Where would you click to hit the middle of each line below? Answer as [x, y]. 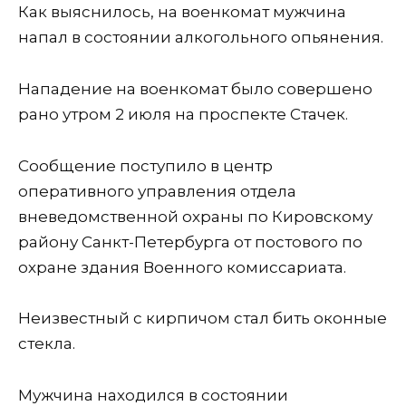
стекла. [47, 344]
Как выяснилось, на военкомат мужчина [182, 11]
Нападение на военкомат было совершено [195, 88]
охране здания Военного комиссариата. [182, 267]
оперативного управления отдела [157, 191]
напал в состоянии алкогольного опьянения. [201, 37]
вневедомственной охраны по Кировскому [195, 216]
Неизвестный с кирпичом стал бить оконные [203, 319]
